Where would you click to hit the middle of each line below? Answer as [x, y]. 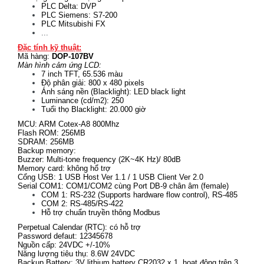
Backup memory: [48, 151]
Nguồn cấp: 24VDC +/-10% [64, 245]
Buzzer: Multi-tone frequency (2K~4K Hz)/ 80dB [100, 159]
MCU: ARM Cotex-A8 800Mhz [70, 124]
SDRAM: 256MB [46, 142]
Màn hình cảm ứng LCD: [60, 65]
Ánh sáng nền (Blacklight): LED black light [115, 92]
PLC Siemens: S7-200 [79, 15]
